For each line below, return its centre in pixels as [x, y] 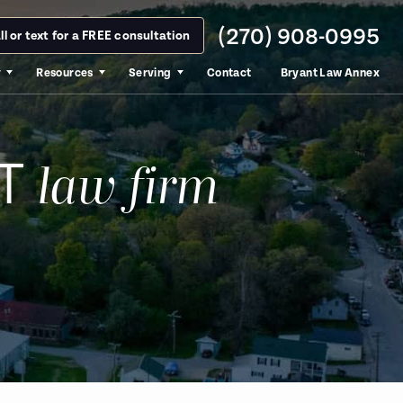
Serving [150, 73]
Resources [65, 73]
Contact [229, 73]
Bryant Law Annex [330, 73]
